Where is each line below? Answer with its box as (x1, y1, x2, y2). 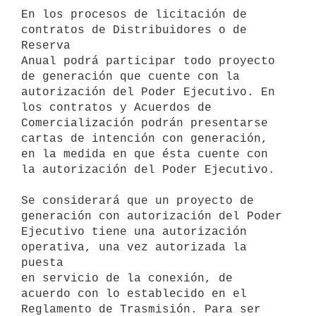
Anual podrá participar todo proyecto (21, 54, 275, 68)
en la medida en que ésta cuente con (21, 147, 268, 161)
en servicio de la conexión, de (21, 272, 233, 285)
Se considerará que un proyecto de (21, 194, 254, 207)
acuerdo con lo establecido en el (21, 287, 247, 300)
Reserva (21, 39, 71, 52)
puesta (21, 256, 63, 269)
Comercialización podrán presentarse (21, 116, 268, 130)
